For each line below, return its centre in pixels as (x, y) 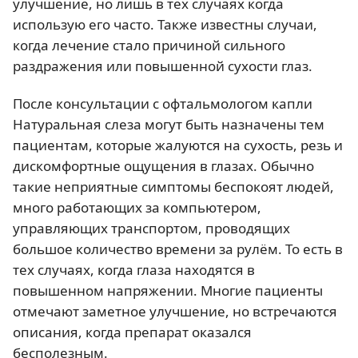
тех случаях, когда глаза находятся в (134, 269)
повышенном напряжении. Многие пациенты (168, 290)
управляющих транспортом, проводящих (151, 228)
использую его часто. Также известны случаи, (165, 24)
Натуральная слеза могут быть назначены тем (169, 124)
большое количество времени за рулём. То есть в (178, 249)
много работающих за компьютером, (137, 207)
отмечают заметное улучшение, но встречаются (175, 311)
